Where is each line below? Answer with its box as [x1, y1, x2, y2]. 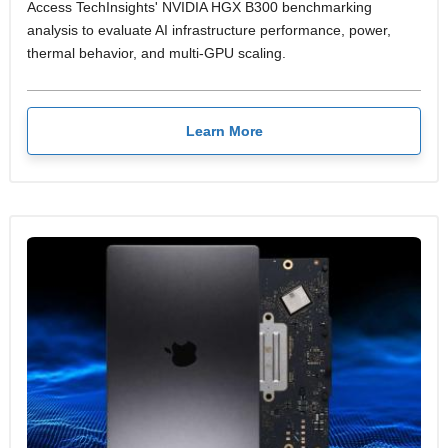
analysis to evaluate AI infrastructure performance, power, [27, 22, 391, 38]
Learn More [185, 122, 263, 139]
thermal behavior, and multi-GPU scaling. [27, 45, 286, 61]
